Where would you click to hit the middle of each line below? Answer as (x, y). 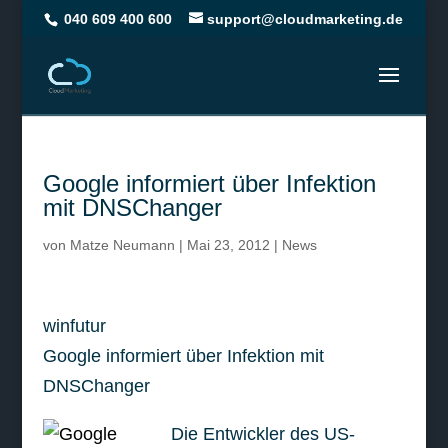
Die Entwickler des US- (262, 434)
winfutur (74, 326)
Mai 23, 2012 (228, 245)
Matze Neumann (122, 245)
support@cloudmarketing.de (305, 18)
